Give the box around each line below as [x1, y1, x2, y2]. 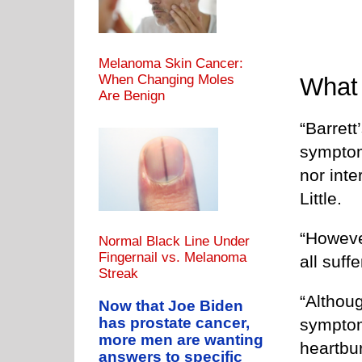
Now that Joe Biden [99, 297, 243, 315]
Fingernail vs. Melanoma [99, 250, 246, 266]
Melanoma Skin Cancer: [99, 56, 243, 72]
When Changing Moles [99, 72, 234, 88]
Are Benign [99, 88, 165, 104]
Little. [300, 189, 342, 208]
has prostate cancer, [99, 314, 250, 332]
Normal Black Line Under [99, 234, 250, 250]
